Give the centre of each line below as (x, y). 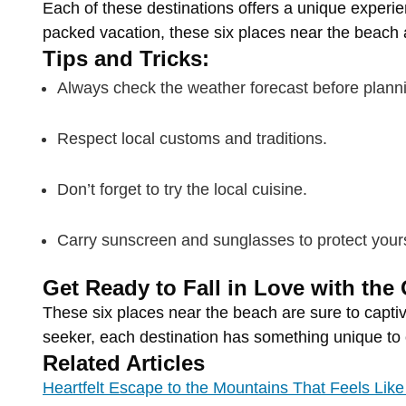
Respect (89, 139)
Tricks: (174, 59)
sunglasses (256, 241)
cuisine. (280, 190)
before (338, 88)
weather (219, 88)
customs (192, 139)
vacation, (135, 33)
